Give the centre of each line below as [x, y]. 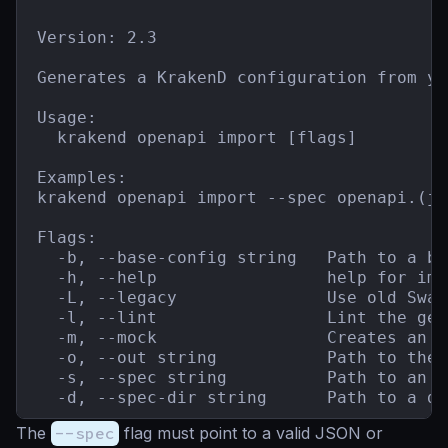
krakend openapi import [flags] [197, 138]
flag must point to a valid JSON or [251, 433]
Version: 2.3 [97, 38]
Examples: [82, 178]
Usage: [67, 118]
